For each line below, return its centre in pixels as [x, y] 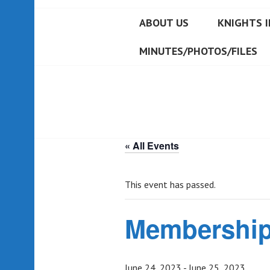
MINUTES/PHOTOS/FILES [198, 51]
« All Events [152, 145]
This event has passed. [170, 184]
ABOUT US [164, 22]
